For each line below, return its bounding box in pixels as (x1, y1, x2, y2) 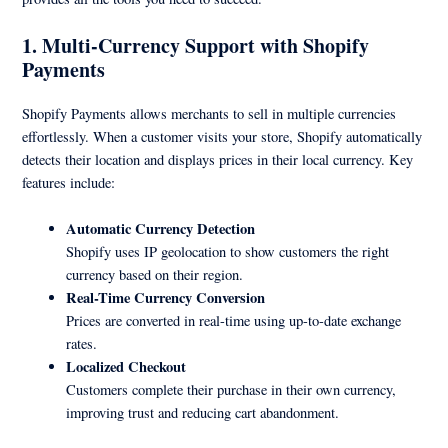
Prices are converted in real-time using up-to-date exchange (66, 311, 402, 331)
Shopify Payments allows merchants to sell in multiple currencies (22, 103, 397, 123)
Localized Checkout (66, 356, 187, 378)
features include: (22, 172, 116, 192)
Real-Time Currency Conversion (66, 287, 266, 309)
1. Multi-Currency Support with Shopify (22, 30, 370, 60)
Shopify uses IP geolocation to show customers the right (66, 242, 390, 262)
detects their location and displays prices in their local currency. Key (22, 149, 414, 169)
